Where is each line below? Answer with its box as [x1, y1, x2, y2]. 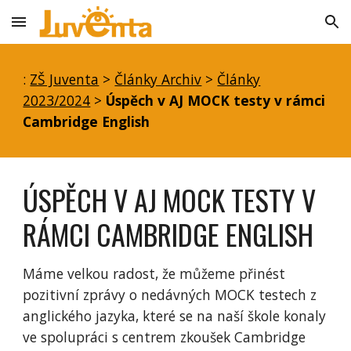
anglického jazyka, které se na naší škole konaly [23, 306, 327, 325]
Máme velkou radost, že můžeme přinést [23, 264, 286, 283]
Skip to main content [13, 22, 124, 36]
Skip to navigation [241, 22, 338, 36]
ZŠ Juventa [30, 70, 100, 89]
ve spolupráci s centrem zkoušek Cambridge [23, 327, 306, 346]
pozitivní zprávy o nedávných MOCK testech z [23, 285, 317, 304]
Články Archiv [114, 70, 202, 89]
